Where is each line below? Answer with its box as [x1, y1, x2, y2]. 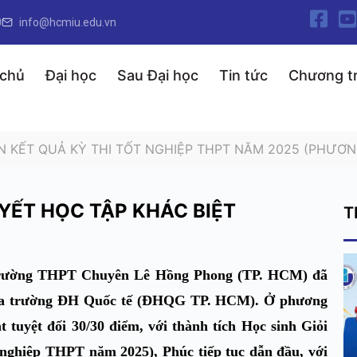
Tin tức [219, 67, 269, 84]
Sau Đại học [117, 67, 199, 84]
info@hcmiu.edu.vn [19, 16, 116, 29]
